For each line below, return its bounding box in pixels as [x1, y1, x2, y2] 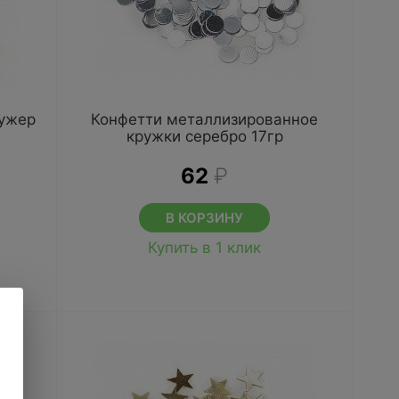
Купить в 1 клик [148, 239, 262, 256]
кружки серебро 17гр [126, 127, 283, 145]
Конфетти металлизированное [91, 110, 319, 128]
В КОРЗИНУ [166, 209, 244, 226]
